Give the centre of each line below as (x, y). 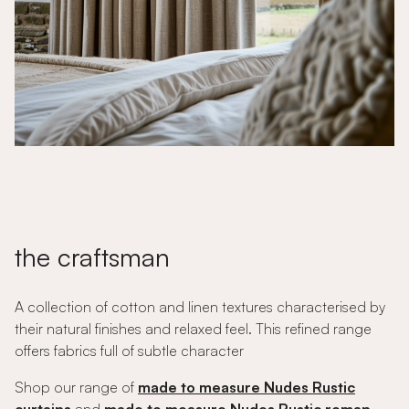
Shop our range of (76, 387)
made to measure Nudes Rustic (246, 387)
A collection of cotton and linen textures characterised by (200, 307)
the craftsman (92, 257)
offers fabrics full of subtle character (129, 351)
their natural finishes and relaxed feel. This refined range (193, 329)
